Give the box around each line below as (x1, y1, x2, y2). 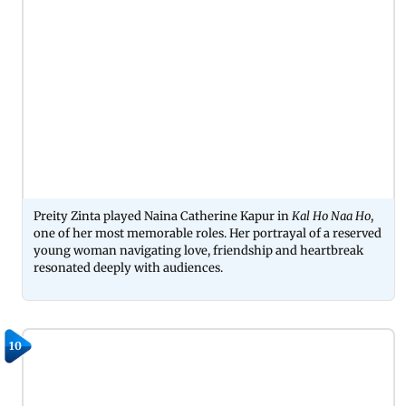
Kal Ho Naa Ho (292, 208, 371, 225)
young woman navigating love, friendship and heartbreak (34, 243, 363, 259)
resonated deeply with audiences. (34, 260, 223, 276)
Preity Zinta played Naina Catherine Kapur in (34, 208, 292, 225)
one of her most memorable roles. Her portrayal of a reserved (34, 226, 382, 242)
